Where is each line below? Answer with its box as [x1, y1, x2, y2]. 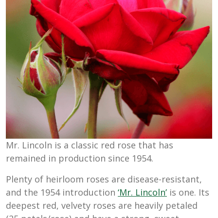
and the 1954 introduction [6, 186, 118, 198]
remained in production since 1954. [6, 152, 153, 164]
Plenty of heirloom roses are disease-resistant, [6, 173, 202, 185]
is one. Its [167, 186, 209, 198]
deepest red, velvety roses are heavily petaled [6, 199, 198, 211]
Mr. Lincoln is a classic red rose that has [6, 139, 173, 151]
